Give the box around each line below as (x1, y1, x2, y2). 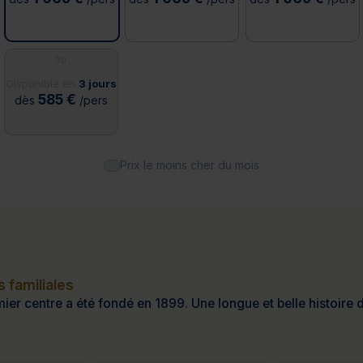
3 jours (78, 77, 117, 91)
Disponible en (6, 77, 79, 91)
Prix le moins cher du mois (120, 158, 259, 173)
